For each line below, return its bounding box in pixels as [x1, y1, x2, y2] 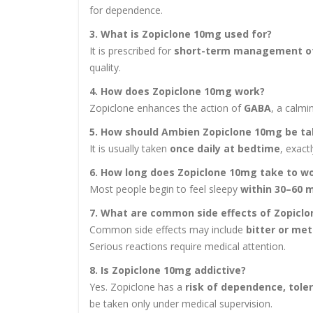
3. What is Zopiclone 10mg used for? [89, 27, 272, 41]
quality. [89, 61, 121, 75]
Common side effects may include [89, 223, 246, 237]
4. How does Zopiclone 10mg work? [89, 85, 265, 99]
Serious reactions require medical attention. [89, 240, 286, 254]
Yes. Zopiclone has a [89, 280, 185, 294]
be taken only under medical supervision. [89, 297, 272, 311]
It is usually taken [89, 142, 170, 156]
